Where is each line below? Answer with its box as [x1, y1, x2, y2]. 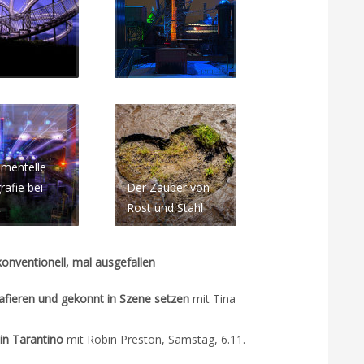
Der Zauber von [126, 180, 210, 195]
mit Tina [193, 291, 236, 306]
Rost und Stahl [126, 200, 203, 215]
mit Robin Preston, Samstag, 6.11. [67, 331, 245, 347]
